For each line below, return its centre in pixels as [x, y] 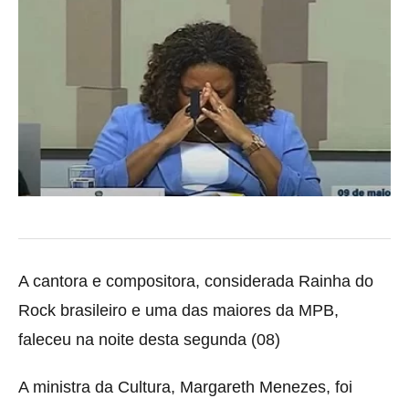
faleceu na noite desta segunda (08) [149, 340]
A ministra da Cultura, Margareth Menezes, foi [185, 388]
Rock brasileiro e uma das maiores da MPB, [178, 311]
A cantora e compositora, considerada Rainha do [196, 282]
